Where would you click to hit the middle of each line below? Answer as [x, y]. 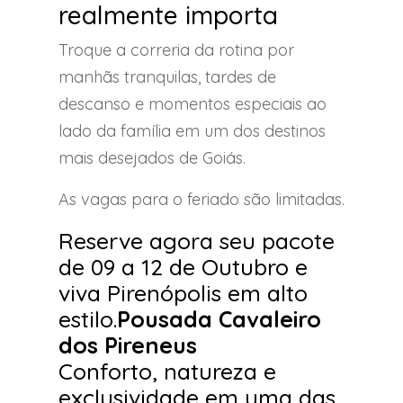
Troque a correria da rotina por [176, 49]
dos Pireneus [128, 345]
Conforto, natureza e [167, 371]
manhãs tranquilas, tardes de [167, 76]
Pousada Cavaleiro [219, 318]
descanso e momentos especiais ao [193, 103]
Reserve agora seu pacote [197, 240]
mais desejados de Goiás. [152, 157]
